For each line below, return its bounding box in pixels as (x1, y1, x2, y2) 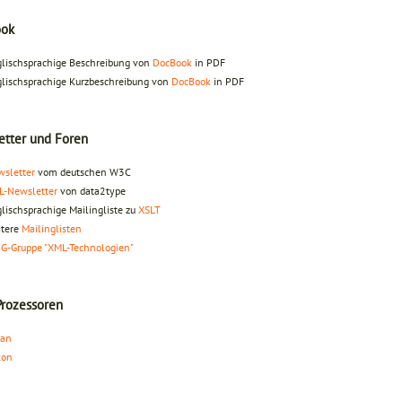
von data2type (57, 184, 126, 198)
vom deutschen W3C (35, 165, 131, 179)
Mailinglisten (22, 222, 82, 236)
